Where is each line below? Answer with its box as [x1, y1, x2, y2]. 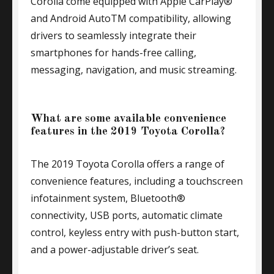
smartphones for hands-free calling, [31, 46, 196, 59]
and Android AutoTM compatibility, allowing [31, 12, 231, 25]
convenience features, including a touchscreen [31, 174, 243, 188]
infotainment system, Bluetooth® [31, 191, 185, 205]
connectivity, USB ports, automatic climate [31, 209, 223, 222]
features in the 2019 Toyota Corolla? [31, 126, 225, 138]
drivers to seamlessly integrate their [31, 29, 196, 42]
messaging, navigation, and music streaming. [31, 63, 237, 76]
